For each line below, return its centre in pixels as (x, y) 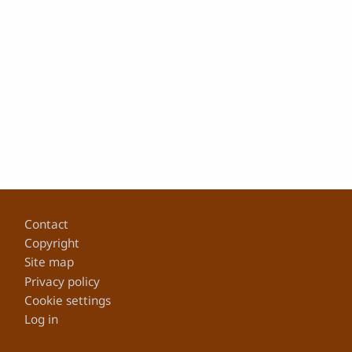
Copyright (52, 244)
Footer (41, 213)
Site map (49, 262)
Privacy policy (62, 281)
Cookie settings (68, 300)
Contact (47, 225)
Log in (42, 319)
